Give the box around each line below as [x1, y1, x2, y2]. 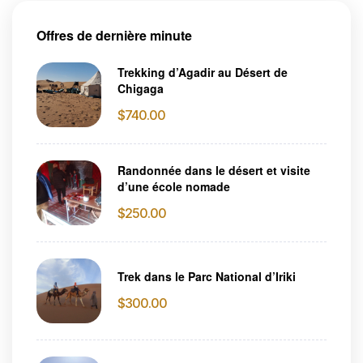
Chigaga [117, 80, 164, 96]
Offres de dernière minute [36, 25, 192, 45]
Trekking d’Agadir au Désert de [117, 64, 288, 80]
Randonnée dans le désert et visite [117, 162, 310, 178]
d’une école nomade [117, 178, 230, 194]
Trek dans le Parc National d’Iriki [117, 268, 296, 284]
